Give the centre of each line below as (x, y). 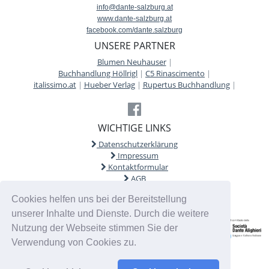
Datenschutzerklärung (137, 144)
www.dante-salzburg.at (134, 18)
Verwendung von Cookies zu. (75, 243)
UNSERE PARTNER (134, 45)
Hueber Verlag (109, 84)
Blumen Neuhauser (131, 62)
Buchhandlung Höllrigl (98, 73)
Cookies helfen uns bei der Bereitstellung (99, 199)
